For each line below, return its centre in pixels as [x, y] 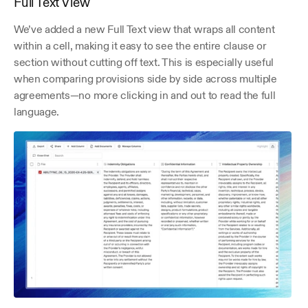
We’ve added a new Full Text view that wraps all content [144, 29]
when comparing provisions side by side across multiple [145, 78]
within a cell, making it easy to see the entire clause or [140, 45]
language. [37, 111]
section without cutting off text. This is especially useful [144, 62]
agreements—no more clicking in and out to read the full [145, 95]
